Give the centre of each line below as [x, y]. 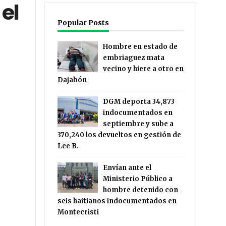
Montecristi [78, 212]
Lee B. [68, 146]
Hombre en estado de [140, 47]
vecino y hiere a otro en [144, 69]
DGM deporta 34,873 [139, 102]
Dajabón [72, 80]
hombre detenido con [141, 190]
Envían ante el [127, 168]
